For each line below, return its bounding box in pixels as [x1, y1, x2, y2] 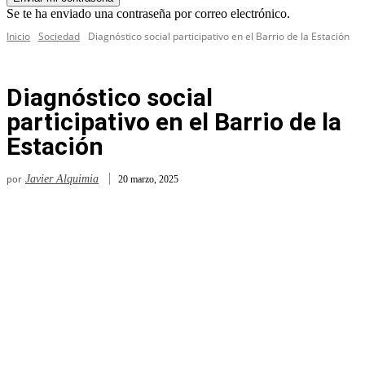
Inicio [7, 29, 30, 44]
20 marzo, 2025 [118, 173, 178, 185]
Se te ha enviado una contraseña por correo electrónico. [7, 7, 290, 21]
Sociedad [38, 29, 80, 44]
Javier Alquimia [25, 173, 99, 186]
